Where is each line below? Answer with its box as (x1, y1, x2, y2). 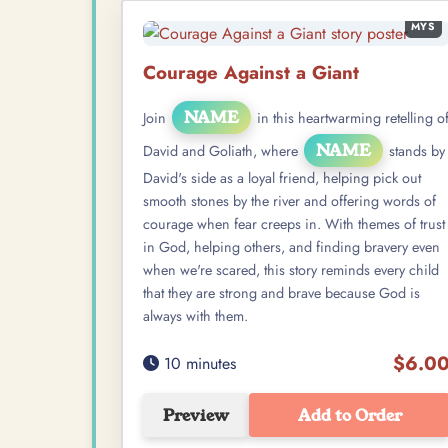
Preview (163, 403, 229, 427)
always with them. (143, 306, 248, 327)
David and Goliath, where (143, 141, 302, 162)
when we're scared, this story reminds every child (143, 260, 439, 281)
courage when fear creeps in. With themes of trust (143, 214, 445, 235)
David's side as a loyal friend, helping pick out (143, 168, 421, 189)
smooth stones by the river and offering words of (143, 191, 436, 212)
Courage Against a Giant (143, 58, 359, 86)
